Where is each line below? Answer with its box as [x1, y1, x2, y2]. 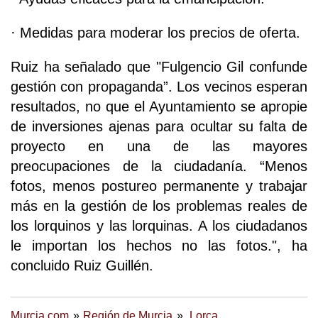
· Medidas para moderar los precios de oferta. [11, 25, 300, 41]
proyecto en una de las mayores [11, 138, 307, 155]
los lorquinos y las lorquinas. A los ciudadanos [11, 218, 307, 234]
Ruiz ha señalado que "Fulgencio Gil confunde [11, 59, 307, 75]
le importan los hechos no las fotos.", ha [11, 238, 307, 254]
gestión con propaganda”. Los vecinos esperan [11, 79, 307, 95]
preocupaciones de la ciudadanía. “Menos [11, 158, 307, 175]
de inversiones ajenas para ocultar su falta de [11, 119, 307, 135]
